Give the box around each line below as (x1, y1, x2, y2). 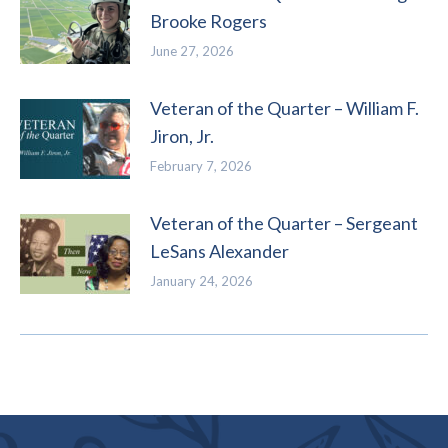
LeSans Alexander (150, 240, 289, 262)
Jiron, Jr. (150, 125, 214, 147)
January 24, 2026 (150, 273, 253, 289)
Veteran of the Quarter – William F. (150, 97, 419, 119)
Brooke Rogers (150, 10, 267, 32)
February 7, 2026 (150, 158, 252, 174)
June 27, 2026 (150, 43, 234, 59)
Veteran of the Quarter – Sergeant (150, 212, 418, 234)
